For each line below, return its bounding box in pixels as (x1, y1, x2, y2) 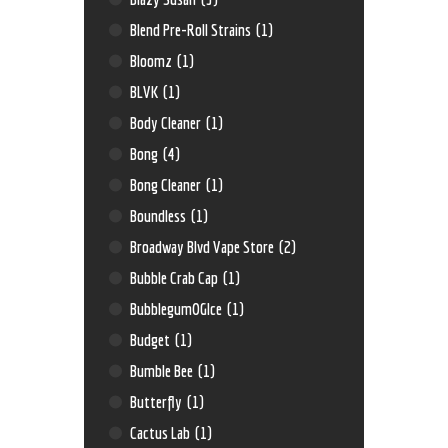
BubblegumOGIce (130, 299, 226, 319)
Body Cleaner (130, 113, 205, 133)
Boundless (130, 206, 190, 226)
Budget (130, 330, 174, 350)
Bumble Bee (130, 361, 197, 381)
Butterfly (130, 392, 186, 412)
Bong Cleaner (130, 175, 205, 195)
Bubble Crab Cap (130, 268, 222, 288)
